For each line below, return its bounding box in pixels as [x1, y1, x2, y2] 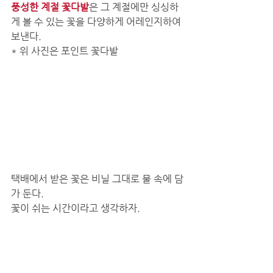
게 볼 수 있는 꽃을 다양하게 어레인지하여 [11, 15, 183, 27]
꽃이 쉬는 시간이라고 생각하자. [11, 202, 143, 214]
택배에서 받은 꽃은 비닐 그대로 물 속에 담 [11, 172, 183, 185]
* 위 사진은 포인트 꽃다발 [11, 44, 118, 57]
